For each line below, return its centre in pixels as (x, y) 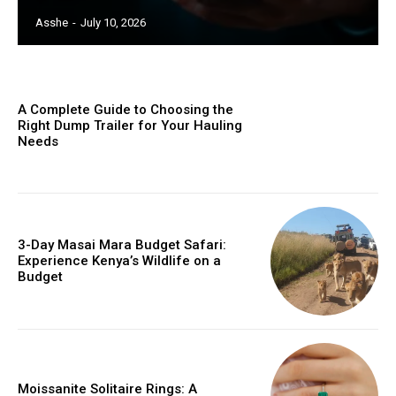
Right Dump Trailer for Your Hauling (130, 125)
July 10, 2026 (113, 22)
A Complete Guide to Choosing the (126, 109)
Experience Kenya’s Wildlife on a (119, 261)
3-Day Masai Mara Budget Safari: (122, 245)
